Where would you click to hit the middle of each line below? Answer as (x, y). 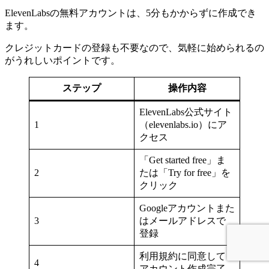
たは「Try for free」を (185, 172)
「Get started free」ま (183, 160)
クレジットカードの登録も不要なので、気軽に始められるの (134, 47)
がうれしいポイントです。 (62, 60)
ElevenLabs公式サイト (186, 112)
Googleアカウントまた (187, 208)
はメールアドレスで (183, 220)
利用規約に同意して (183, 256)
